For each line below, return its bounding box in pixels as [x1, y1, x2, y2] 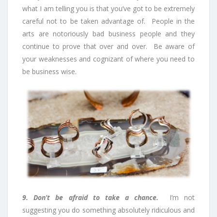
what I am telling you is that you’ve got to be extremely [22, 4, 195, 14]
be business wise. [22, 67, 77, 77]
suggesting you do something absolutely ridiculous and [22, 205, 195, 215]
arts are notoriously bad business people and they [22, 29, 195, 39]
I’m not [169, 193, 195, 202]
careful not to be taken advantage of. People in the [22, 16, 195, 26]
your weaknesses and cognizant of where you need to [22, 54, 195, 64]
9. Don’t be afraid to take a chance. [22, 193, 170, 202]
